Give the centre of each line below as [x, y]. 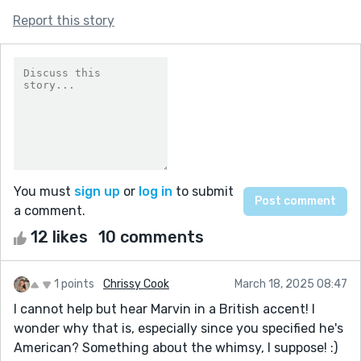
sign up [97, 191]
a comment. [50, 210]
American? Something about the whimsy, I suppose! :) [176, 347]
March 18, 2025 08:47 [291, 284]
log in [156, 191]
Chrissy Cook [136, 284]
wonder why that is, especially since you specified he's [178, 328]
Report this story [64, 20]
